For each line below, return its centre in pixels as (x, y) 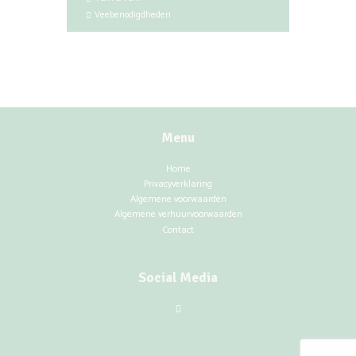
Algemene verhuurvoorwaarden (178, 215)
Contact (178, 230)
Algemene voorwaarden (178, 199)
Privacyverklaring (178, 184)
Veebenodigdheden (133, 15)
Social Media (178, 277)
